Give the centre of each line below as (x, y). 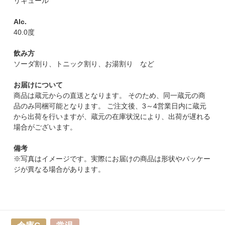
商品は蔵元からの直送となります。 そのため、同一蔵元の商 (110, 96)
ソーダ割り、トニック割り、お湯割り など (84, 64)
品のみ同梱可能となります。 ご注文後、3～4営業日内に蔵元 (110, 106)
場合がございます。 (45, 127)
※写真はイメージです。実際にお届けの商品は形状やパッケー (112, 159)
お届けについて (38, 85)
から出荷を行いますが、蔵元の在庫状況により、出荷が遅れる (112, 117)
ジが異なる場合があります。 (60, 170)
